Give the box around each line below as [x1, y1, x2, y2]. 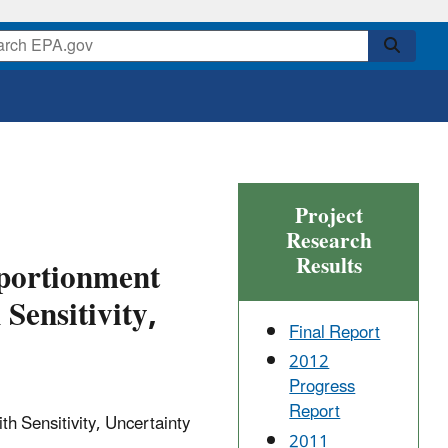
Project [294, 194, 363, 240]
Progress [289, 369, 356, 406]
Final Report [289, 315, 381, 352]
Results [295, 244, 362, 290]
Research [285, 219, 372, 265]
